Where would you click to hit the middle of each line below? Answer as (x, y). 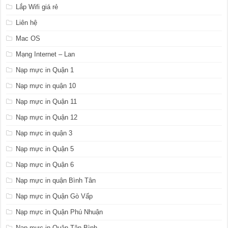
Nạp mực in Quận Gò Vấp (54, 196)
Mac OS (28, 38)
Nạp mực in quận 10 (46, 85)
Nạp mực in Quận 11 (47, 101)
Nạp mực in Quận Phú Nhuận (60, 212)
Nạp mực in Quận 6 (45, 164)
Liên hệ (27, 22)
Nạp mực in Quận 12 (47, 117)
